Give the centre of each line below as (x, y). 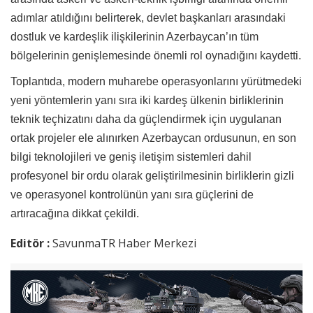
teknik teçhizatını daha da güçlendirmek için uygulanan (146, 119)
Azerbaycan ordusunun (199, 138)
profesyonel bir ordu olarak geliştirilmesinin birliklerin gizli (152, 175)
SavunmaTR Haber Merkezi (124, 243)
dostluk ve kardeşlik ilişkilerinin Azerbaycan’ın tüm (134, 36)
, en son (277, 138)
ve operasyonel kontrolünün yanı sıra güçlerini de (132, 194)
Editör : (31, 243)
